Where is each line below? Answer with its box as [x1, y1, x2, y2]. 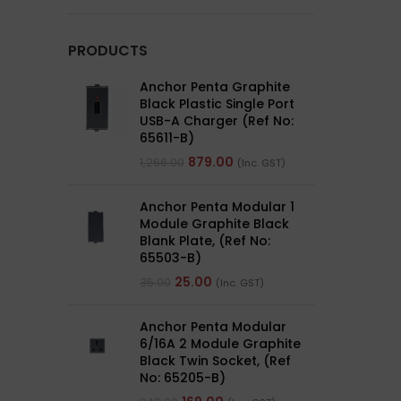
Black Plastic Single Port [140, 95, 294, 113]
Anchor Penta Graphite [140, 78, 290, 96]
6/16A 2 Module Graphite [140, 335, 301, 353]
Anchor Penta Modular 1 [140, 198, 294, 216]
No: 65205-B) [140, 369, 226, 387]
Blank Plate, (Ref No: [140, 232, 270, 250]
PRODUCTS [68, 40, 148, 61]
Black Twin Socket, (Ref [140, 352, 291, 370]
